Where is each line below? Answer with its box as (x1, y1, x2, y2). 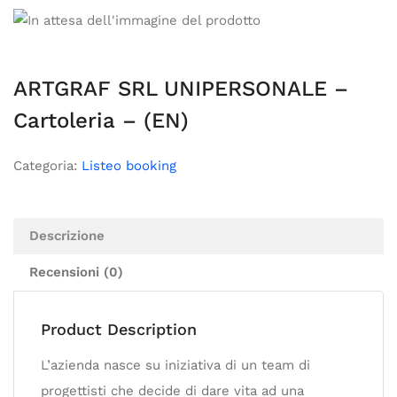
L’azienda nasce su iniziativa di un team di (41, 356, 310, 373)
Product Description (41, 319, 197, 339)
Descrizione (29, 227, 105, 244)
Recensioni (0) (29, 263, 123, 280)
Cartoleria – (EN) (13, 107, 189, 133)
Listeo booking (82, 157, 176, 174)
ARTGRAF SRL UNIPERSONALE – (13, 75, 348, 101)
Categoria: (13, 157, 82, 174)
